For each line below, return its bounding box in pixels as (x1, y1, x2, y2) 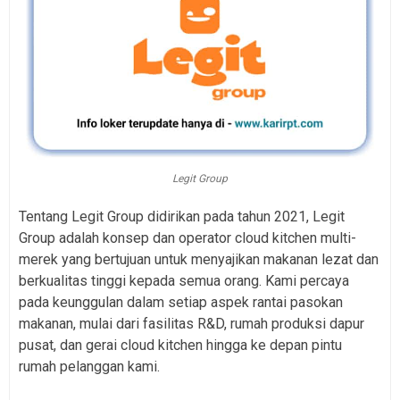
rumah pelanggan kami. (19, 357, 160, 375)
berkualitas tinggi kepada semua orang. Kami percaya (19, 271, 349, 289)
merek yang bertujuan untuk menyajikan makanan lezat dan (19, 250, 379, 268)
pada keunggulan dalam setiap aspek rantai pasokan (19, 293, 343, 311)
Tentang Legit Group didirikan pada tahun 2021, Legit (19, 207, 345, 225)
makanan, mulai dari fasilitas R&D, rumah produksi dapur (19, 314, 364, 332)
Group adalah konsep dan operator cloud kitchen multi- (19, 229, 356, 246)
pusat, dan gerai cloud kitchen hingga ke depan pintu (19, 336, 342, 354)
